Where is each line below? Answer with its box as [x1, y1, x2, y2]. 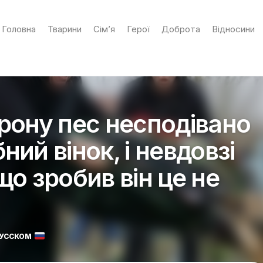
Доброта [161, 23, 200, 35]
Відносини [211, 23, 255, 35]
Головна [1, 23, 36, 35]
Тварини [47, 23, 82, 35]
